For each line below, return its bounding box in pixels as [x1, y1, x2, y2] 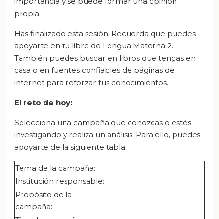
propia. [14, 9, 41, 19]
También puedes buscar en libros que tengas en [14, 53, 196, 63]
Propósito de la [15, 190, 72, 199]
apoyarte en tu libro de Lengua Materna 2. [14, 41, 173, 51]
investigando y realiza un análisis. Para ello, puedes [14, 130, 200, 140]
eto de [27, 98, 56, 108]
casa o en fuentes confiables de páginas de [14, 66, 175, 75]
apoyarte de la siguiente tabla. [14, 142, 127, 152]
